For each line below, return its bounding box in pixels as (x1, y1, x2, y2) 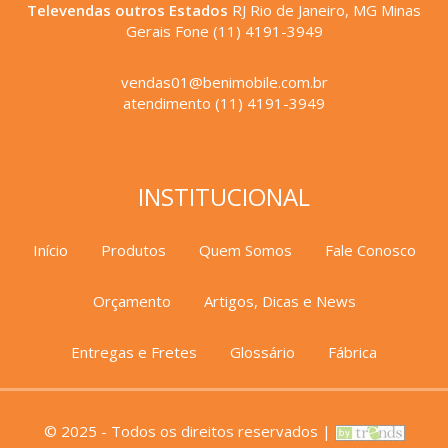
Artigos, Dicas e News (203, 290, 356, 311)
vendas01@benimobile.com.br (120, 71, 328, 92)
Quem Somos (198, 239, 292, 260)
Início (32, 239, 68, 260)
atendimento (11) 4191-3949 (123, 92, 325, 113)
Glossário (230, 341, 295, 362)
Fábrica (328, 341, 377, 362)
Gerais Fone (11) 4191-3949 (125, 20, 323, 41)
